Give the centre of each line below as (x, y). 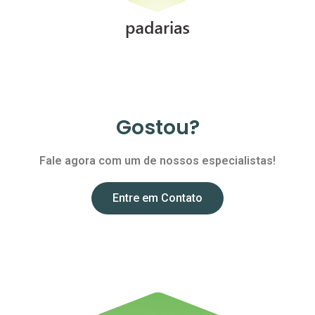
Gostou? (157, 128)
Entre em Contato (157, 198)
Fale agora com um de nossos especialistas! (157, 161)
